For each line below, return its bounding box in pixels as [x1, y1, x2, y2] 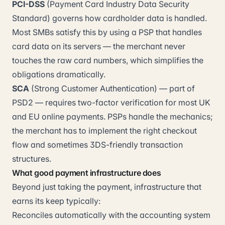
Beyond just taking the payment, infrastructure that [12, 182, 201, 192]
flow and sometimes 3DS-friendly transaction [12, 140, 183, 150]
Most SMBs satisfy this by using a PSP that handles [12, 27, 202, 37]
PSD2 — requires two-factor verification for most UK [12, 97, 210, 107]
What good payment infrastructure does [12, 168, 161, 178]
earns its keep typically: [12, 196, 100, 206]
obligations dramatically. [12, 69, 105, 79]
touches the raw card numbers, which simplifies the [12, 55, 203, 65]
